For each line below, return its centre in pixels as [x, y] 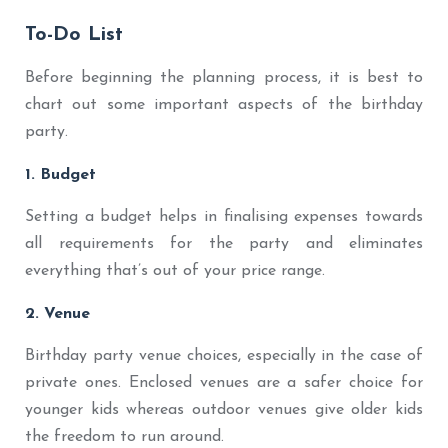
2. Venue [57, 313]
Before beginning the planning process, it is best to [224, 77]
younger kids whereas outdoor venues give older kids [224, 409]
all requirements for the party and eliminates [224, 243]
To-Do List [74, 34]
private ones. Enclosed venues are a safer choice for [224, 382]
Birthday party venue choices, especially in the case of [224, 355]
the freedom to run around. [124, 436]
